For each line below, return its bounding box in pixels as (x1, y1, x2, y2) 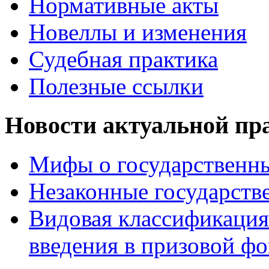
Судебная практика (29, 46, 218, 73)
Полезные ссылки (29, 73, 204, 100)
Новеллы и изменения (29, 19, 247, 46)
